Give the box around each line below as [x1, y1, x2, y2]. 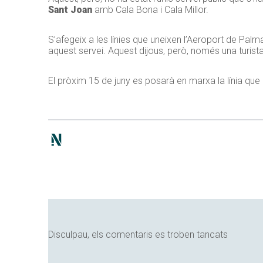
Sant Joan [48, 4, 92, 15]
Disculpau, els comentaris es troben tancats [48, 228, 228, 240]
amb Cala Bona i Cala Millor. [92, 4, 208, 15]
